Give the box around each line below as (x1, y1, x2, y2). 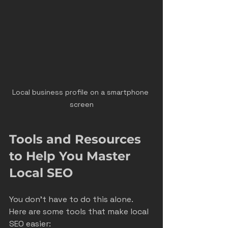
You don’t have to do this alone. (9, 193, 135, 205)
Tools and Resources (9, 131, 145, 147)
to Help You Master (9, 148, 134, 163)
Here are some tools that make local (9, 206, 151, 217)
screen (69, 99, 94, 109)
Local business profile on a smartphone (12, 87, 151, 97)
